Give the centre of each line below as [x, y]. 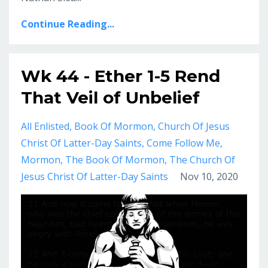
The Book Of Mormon [115, 159]
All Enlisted [45, 126]
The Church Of [202, 159]
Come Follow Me [183, 143]
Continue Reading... [68, 24]
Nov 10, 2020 [209, 176]
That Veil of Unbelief [110, 97]
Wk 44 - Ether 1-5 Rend [121, 76]
